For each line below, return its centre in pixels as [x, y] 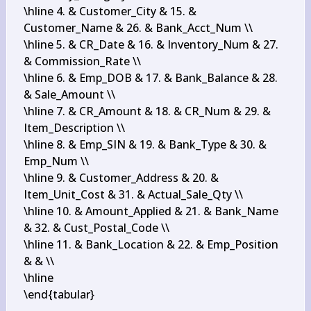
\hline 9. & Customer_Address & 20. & [121, 178]
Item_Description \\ [74, 128]
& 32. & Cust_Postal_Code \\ [96, 228]
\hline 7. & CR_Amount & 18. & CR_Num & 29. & [147, 111]
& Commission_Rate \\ [82, 61]
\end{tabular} [59, 294]
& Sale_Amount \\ [69, 94]
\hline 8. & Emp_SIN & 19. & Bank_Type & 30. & [145, 144]
